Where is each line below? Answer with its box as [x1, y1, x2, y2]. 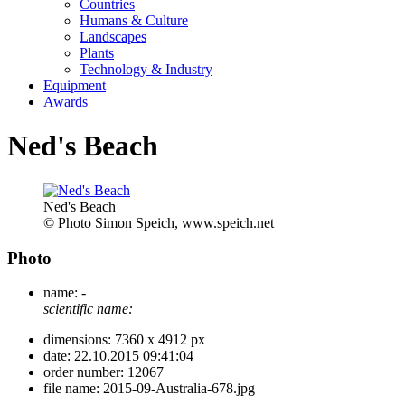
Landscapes [80, 29, 146, 44]
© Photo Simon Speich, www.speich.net [43, 214, 274, 231]
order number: [43, 364, 124, 381]
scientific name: [43, 301, 133, 317]
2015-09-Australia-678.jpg [99, 381, 255, 397]
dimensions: [43, 332, 111, 348]
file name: [43, 381, 99, 397]
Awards [43, 94, 88, 109]
